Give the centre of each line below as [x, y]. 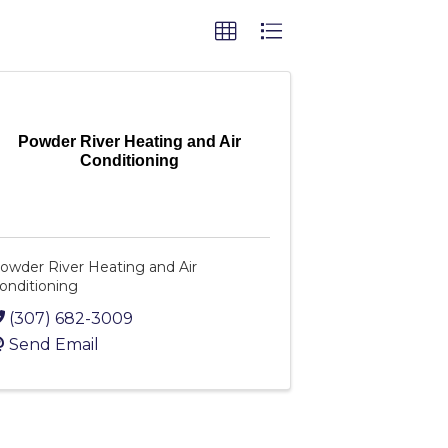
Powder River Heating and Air [129, 141]
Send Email [53, 345]
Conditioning [129, 160]
